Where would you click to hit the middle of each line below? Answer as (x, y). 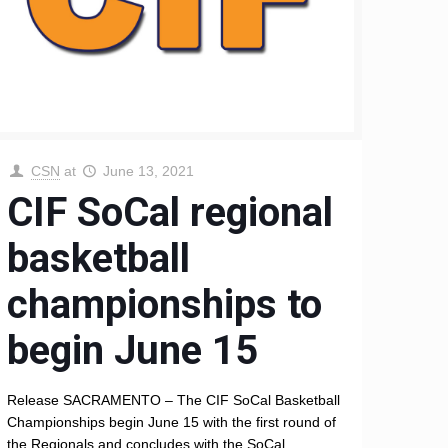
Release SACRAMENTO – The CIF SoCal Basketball (174, 400)
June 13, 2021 (149, 171)
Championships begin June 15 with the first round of (172, 422)
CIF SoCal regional (170, 213)
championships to (165, 305)
